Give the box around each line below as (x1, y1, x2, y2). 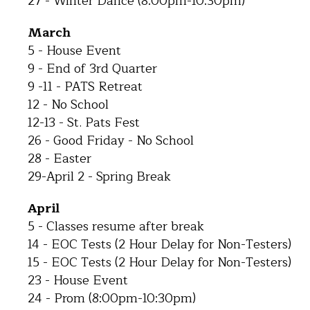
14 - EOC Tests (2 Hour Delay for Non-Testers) (28, 234, 291, 255)
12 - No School (28, 94, 109, 115)
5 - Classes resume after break (28, 216, 204, 237)
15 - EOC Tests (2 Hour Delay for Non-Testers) (28, 252, 291, 273)
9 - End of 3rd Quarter (28, 58, 157, 79)
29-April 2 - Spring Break (28, 166, 171, 187)
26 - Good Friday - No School (28, 130, 194, 151)
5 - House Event (28, 40, 121, 61)
